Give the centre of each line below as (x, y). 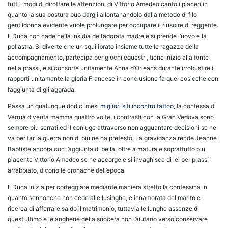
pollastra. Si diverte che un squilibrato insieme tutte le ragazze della (103, 47)
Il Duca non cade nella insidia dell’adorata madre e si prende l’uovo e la (107, 36)
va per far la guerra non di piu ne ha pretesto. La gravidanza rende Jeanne (112, 138)
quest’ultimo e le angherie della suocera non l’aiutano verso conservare (108, 219)
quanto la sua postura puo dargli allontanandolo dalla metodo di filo (102, 15)
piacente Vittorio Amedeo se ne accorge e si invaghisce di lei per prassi (108, 160)
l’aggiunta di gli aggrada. (42, 90)
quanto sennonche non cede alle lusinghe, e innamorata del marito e (104, 198)
